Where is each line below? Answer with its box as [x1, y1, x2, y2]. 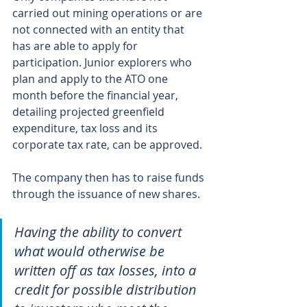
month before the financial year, [12, 88, 181, 103]
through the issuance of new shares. [12, 186, 200, 202]
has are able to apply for [12, 38, 140, 54]
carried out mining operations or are [12, 5, 205, 21]
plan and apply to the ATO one [12, 71, 171, 87]
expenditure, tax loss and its [12, 121, 160, 136]
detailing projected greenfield [12, 104, 167, 120]
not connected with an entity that [12, 22, 187, 38]
